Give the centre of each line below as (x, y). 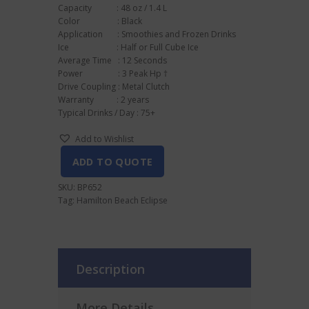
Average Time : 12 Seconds (112, 60)
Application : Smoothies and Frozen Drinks (147, 34)
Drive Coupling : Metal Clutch (114, 86)
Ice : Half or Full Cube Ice (128, 47)
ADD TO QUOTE (112, 162)
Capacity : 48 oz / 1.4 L (112, 8)
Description (111, 269)
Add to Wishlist (104, 139)
